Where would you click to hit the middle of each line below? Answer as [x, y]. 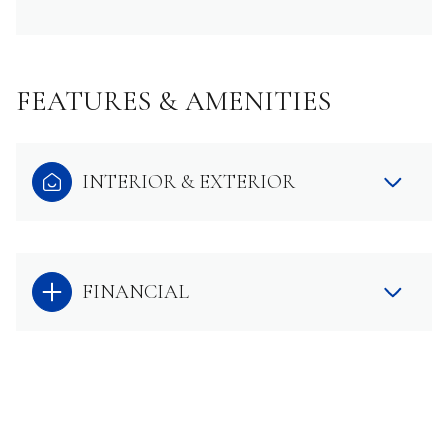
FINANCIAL [135, 291]
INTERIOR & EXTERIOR [188, 181]
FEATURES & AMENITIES [173, 100]
